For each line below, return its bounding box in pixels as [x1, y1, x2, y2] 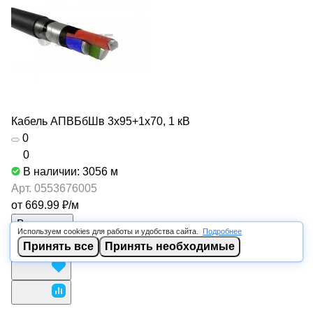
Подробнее [203, 227, 242, 235]
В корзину [17, 218, 68, 230]
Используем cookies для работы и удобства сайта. [17, 227, 201, 235]
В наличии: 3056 [23, 166, 110, 177]
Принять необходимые [105, 240, 235, 252]
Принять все [23, 240, 94, 252]
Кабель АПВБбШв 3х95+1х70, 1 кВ [11, 115, 190, 127]
